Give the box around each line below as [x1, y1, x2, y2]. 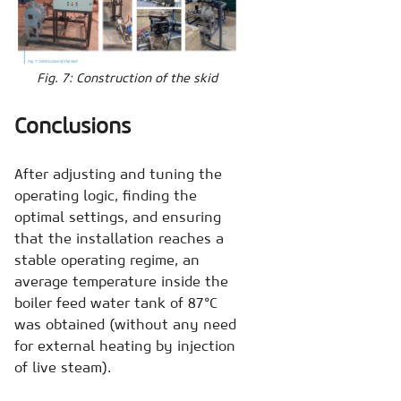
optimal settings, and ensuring [14, 207, 221, 226]
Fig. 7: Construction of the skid [37, 69, 218, 86]
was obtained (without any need [14, 314, 236, 333]
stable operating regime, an [14, 250, 200, 269]
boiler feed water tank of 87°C [14, 293, 218, 311]
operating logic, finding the [14, 185, 197, 204]
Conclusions [14, 111, 131, 139]
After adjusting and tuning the [14, 164, 222, 183]
